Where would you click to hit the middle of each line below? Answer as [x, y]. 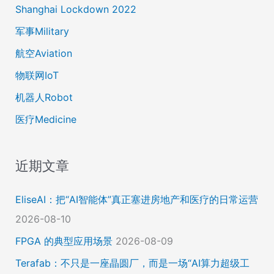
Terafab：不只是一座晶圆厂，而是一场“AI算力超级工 [132, 263]
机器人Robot [44, 97]
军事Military [42, 31]
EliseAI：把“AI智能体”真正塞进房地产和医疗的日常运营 [136, 200]
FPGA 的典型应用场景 [64, 241]
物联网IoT [37, 75]
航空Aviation [43, 53]
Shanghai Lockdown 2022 [76, 9]
